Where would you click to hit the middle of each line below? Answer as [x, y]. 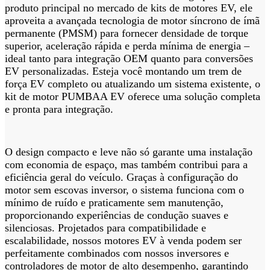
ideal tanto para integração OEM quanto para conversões [129, 58]
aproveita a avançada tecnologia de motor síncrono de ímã [132, 20]
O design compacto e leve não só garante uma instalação [129, 152]
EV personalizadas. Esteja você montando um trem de [123, 71]
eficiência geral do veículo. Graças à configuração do [121, 177]
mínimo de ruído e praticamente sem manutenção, [114, 202]
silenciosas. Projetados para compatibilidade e [105, 228]
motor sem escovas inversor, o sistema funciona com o [124, 190]
